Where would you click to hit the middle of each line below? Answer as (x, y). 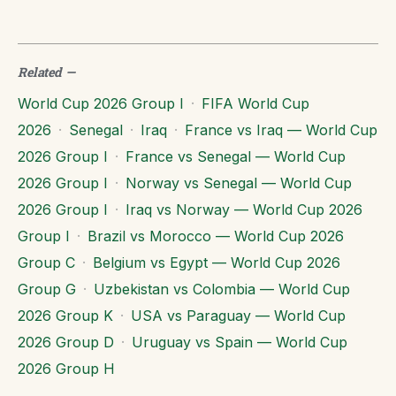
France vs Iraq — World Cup (281, 130)
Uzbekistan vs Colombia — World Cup (222, 289)
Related (40, 72)
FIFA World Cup (255, 103)
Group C (46, 263)
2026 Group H (66, 369)
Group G (47, 289)
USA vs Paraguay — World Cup (238, 316)
